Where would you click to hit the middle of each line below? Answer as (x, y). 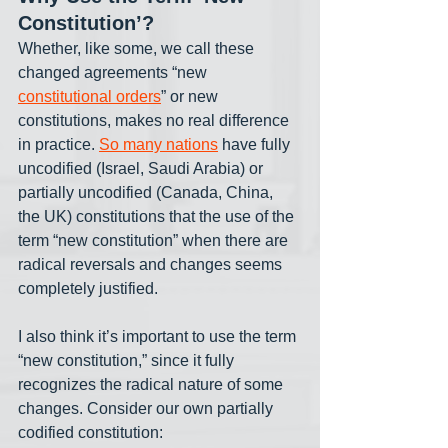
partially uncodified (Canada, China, (147, 193)
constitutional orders (89, 97)
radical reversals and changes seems (152, 265)
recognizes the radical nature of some (152, 385)
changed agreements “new (114, 73)
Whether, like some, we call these (138, 49)
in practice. (58, 145)
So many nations (158, 145)
